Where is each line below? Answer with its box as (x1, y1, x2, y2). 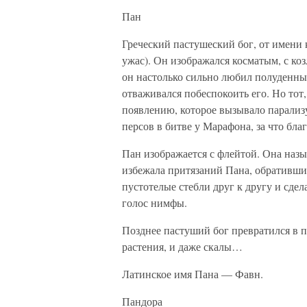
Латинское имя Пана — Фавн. (122, 267, 263, 281)
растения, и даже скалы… (122, 239, 243, 254)
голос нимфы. (122, 195, 187, 210)
